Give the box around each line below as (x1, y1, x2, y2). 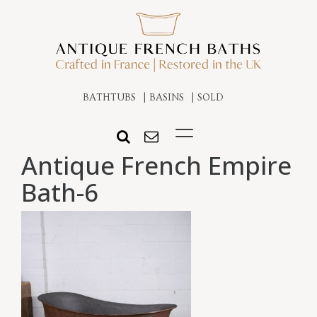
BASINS (149, 92, 184, 104)
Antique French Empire (21, 149, 292, 183)
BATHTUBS (83, 92, 136, 104)
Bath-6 (21, 175, 98, 209)
